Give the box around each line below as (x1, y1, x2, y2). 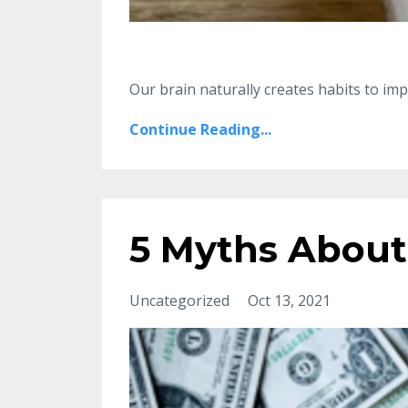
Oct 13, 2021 (248, 290, 331, 311)
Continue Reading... (129, 118, 271, 139)
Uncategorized (129, 290, 233, 311)
